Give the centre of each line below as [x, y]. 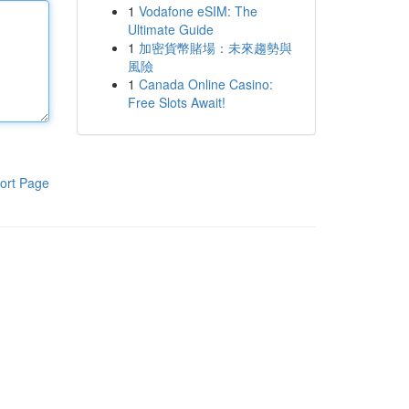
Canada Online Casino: [205, 84]
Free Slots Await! [176, 102]
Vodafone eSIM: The [198, 11]
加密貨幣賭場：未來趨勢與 [215, 47]
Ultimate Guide [170, 29]
